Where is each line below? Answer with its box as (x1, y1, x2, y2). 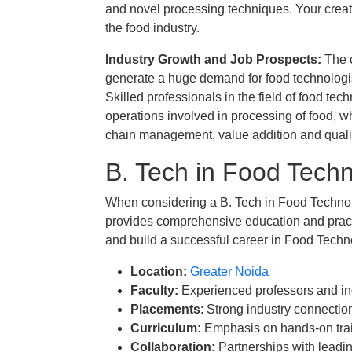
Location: (130, 265, 187, 278)
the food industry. (105, 21, 200, 35)
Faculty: (130, 284, 178, 297)
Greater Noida (190, 265, 269, 278)
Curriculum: (130, 321, 201, 335)
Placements (130, 302, 200, 316)
